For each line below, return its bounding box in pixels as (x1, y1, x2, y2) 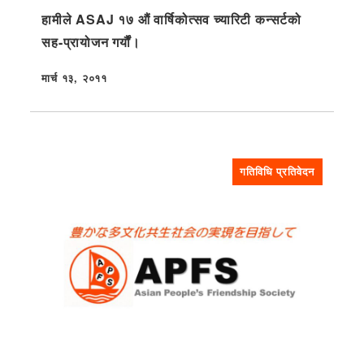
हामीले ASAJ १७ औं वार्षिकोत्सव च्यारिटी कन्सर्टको (41, 9, 301, 28)
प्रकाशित (41, 78, 80, 93)
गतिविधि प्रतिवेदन (240, 164, 315, 180)
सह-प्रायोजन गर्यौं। (41, 32, 141, 51)
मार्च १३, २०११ (41, 70, 107, 85)
